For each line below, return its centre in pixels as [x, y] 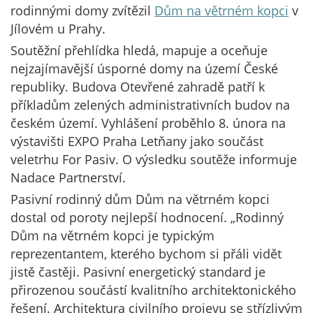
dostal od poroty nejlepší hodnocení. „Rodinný [147, 217]
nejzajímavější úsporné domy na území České [144, 68]
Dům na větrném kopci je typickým [112, 235]
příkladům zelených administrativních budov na [150, 105]
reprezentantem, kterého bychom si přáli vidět [146, 254]
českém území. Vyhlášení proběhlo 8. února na [148, 123]
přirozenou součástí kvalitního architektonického [153, 290]
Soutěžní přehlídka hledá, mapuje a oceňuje [139, 50]
